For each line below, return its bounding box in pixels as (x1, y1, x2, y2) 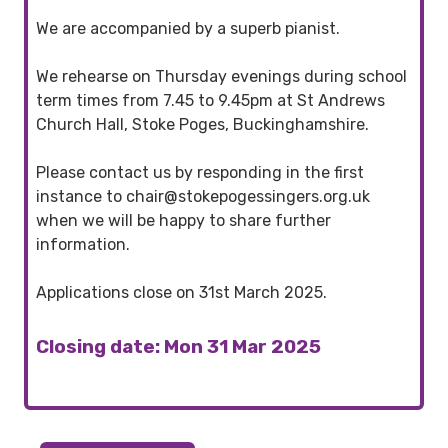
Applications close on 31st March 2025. (36, 282, 327, 302)
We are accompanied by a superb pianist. (36, 18, 340, 38)
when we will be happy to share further (36, 210, 331, 230)
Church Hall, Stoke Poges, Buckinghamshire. (36, 114, 369, 134)
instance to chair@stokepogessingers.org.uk (36, 186, 370, 206)
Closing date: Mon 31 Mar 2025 (36, 335, 321, 358)
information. (36, 234, 130, 254)
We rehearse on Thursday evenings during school (36, 66, 407, 86)
